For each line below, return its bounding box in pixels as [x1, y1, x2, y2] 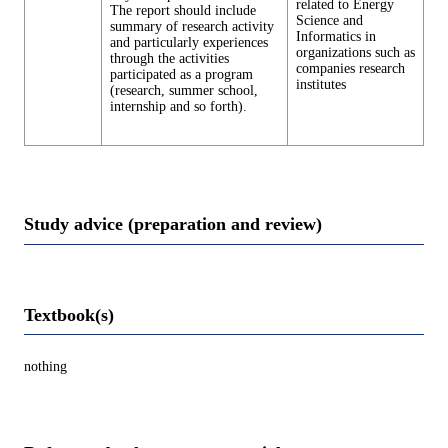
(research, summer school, [110, 83, 258, 99]
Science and [296, 13, 363, 29]
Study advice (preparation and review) [24, 214, 322, 235]
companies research [296, 61, 405, 77]
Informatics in [296, 29, 376, 45]
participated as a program [110, 67, 253, 83]
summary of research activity [110, 19, 274, 35]
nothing [24, 359, 67, 375]
